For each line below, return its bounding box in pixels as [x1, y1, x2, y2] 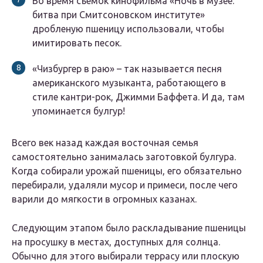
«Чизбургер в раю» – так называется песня [32, 63, 222, 75]
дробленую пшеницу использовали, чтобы [32, 23, 224, 35]
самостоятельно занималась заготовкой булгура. [12, 151, 236, 163]
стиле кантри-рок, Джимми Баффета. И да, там [32, 92, 245, 103]
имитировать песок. [32, 38, 122, 49]
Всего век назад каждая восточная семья [12, 137, 198, 149]
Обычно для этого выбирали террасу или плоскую [12, 251, 240, 262]
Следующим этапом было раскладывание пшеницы [12, 222, 246, 234]
